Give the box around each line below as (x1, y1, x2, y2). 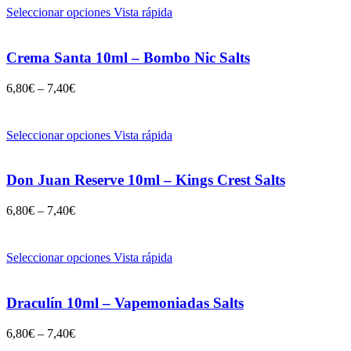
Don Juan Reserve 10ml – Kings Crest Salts (6, 172, 285, 189)
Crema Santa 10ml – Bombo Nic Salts (6, 49, 250, 67)
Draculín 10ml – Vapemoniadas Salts (6, 294, 244, 311)
